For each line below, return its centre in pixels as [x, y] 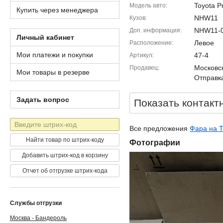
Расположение [151, 43]
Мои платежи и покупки [55, 55]
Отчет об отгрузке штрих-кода [65, 171]
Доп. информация [155, 30]
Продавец [144, 68]
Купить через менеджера [57, 10]
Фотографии [155, 143]
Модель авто [148, 5]
